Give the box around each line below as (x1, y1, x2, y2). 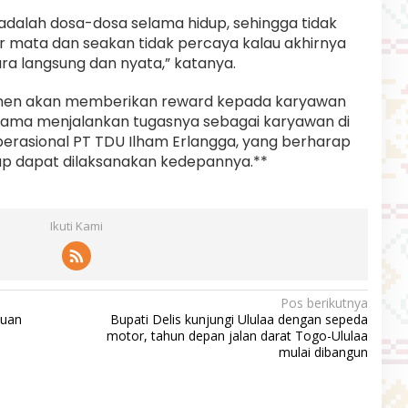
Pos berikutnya (280, 293, 368, 311)
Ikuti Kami (49, 217, 103, 234)
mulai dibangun (278, 342, 368, 361)
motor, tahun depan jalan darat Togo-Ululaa (106, 326, 368, 344)
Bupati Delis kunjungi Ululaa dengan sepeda (109, 310, 368, 328)
